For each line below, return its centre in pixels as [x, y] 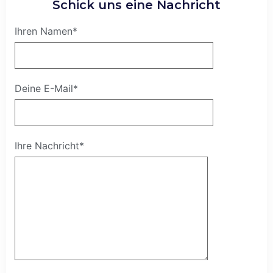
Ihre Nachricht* [49, 146]
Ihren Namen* [46, 31]
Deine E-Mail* [46, 89]
